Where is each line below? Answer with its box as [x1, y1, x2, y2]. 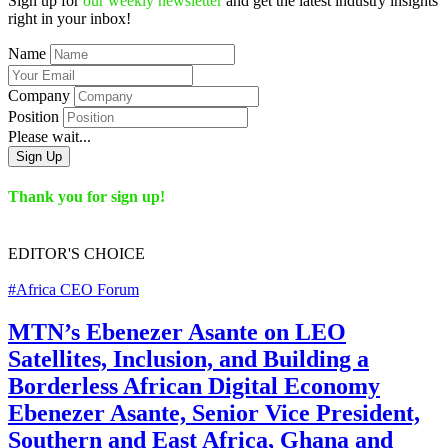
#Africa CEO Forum [8, 281, 139, 299]
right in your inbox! [8, 9, 131, 27]
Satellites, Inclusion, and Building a [8, 346, 369, 373]
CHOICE [80, 245, 145, 263]
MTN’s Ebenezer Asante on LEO [8, 319, 346, 346]
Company [8, 86, 70, 104]
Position [8, 107, 59, 125]
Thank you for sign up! [8, 188, 165, 206]
